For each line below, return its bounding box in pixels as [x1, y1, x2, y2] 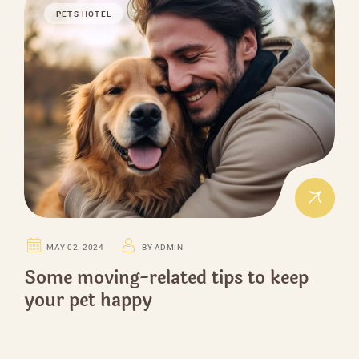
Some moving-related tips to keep [24, 264, 309, 292]
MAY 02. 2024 [46, 242, 104, 252]
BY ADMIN [142, 242, 184, 252]
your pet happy [24, 286, 152, 314]
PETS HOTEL [56, 10, 111, 19]
